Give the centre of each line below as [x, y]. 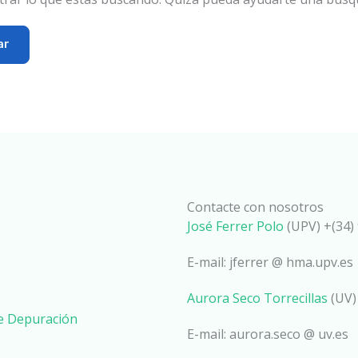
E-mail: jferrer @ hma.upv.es [270, 262]
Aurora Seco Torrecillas [257, 298]
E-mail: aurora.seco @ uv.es [268, 334]
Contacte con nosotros [255, 207]
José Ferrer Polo [235, 226]
